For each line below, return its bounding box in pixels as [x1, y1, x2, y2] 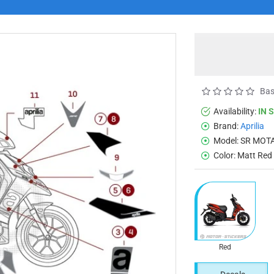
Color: [213, 150, 235, 160]
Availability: [213, 106, 256, 116]
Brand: [213, 120, 239, 131]
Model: [213, 135, 239, 146]
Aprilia [240, 120, 264, 131]
